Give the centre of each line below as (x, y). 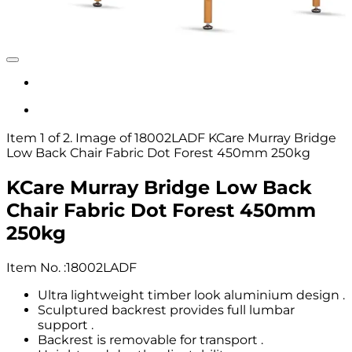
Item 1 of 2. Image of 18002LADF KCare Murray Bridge (171, 138)
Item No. (35, 267)
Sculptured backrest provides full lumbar (166, 310)
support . (66, 324)
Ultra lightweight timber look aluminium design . (191, 295)
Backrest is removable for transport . (150, 339)
